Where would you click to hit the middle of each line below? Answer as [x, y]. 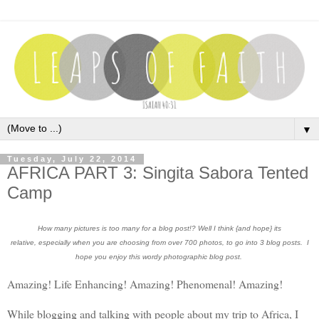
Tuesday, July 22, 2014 [72, 159]
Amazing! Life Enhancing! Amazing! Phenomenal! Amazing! [147, 284]
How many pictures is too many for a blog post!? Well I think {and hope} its [159, 229]
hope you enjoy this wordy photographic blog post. [159, 257]
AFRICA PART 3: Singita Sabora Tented [158, 173]
